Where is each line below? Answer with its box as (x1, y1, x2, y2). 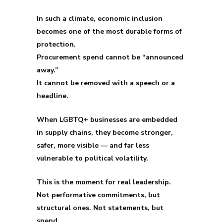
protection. (37, 40, 76, 49)
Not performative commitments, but (37, 190, 160, 200)
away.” (37, 65, 58, 75)
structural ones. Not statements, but (37, 203, 164, 213)
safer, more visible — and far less (37, 141, 149, 150)
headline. (37, 91, 68, 101)
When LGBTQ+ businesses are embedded (37, 115, 177, 124)
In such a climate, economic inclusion (37, 14, 163, 23)
